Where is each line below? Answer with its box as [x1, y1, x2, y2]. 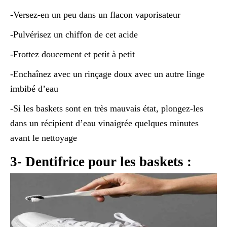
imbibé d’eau [10, 84, 58, 94]
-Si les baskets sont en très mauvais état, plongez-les [10, 103, 203, 114]
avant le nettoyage [10, 133, 77, 143]
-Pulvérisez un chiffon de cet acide [10, 29, 138, 40]
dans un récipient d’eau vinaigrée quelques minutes [10, 118, 199, 129]
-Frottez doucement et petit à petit [10, 49, 135, 60]
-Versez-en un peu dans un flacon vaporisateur [10, 10, 180, 20]
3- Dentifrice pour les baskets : [10, 154, 192, 170]
